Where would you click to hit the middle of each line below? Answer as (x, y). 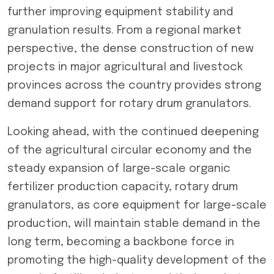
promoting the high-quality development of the (137, 261)
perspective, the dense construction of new (131, 49)
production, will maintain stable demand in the (134, 224)
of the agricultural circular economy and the (130, 150)
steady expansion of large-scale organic (119, 169)
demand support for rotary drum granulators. (129, 104)
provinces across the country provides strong (134, 86)
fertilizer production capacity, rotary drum (123, 187)
